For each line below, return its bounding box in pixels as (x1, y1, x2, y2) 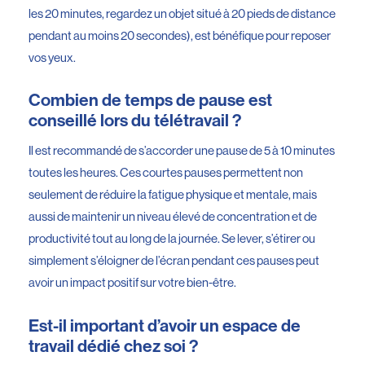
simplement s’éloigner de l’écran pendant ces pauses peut (29, 253, 319, 268)
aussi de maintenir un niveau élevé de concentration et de (29, 209, 317, 224)
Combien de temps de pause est (29, 90, 272, 112)
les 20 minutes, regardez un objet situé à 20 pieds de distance (29, 6, 336, 20)
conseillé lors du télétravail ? (29, 110, 241, 132)
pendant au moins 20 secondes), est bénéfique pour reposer (29, 28, 331, 42)
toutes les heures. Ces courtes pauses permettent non (29, 165, 303, 180)
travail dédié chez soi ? (29, 335, 198, 357)
